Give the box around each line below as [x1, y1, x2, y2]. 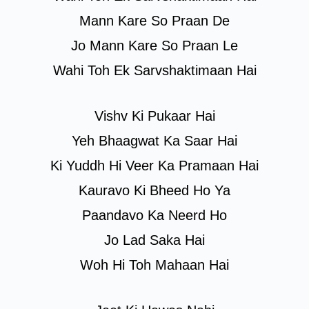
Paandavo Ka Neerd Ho [82, 208, 227, 223]
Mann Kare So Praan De [79, 13, 230, 28]
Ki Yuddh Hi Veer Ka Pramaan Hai [50, 158, 259, 173]
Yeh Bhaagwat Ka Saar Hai [72, 133, 237, 148]
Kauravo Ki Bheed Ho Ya [79, 183, 230, 198]
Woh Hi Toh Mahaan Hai [80, 257, 229, 272]
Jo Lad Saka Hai [104, 232, 205, 248]
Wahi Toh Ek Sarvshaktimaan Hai [52, 63, 257, 78]
